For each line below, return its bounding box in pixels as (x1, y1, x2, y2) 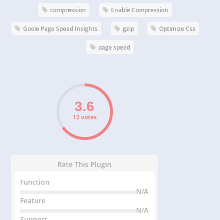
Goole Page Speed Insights (23, 25, 98, 33)
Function (20, 177, 50, 187)
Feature (20, 196, 46, 206)
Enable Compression (111, 6, 168, 15)
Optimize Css (159, 25, 195, 33)
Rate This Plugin (57, 160, 112, 169)
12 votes (72, 113, 97, 122)
